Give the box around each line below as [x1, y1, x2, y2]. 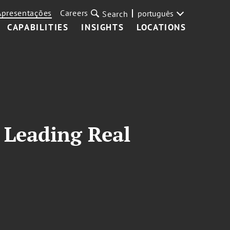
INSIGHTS [81, 22, 124, 33]
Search [102, 9, 128, 19]
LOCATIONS [137, 22, 186, 33]
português [137, 8, 174, 18]
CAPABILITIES [7, 22, 69, 33]
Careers [60, 8, 89, 18]
